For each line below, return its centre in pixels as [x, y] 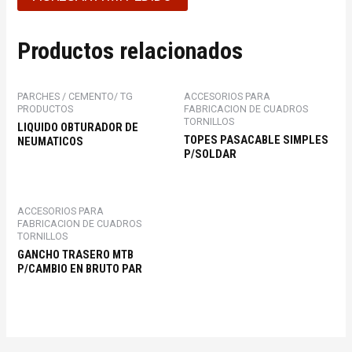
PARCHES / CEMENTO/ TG [75, 97]
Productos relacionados [130, 50]
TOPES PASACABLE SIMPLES [256, 140]
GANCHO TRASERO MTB [76, 255]
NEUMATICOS [51, 142]
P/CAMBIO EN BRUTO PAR [80, 269]
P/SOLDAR [210, 154]
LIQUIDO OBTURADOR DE [78, 128]
